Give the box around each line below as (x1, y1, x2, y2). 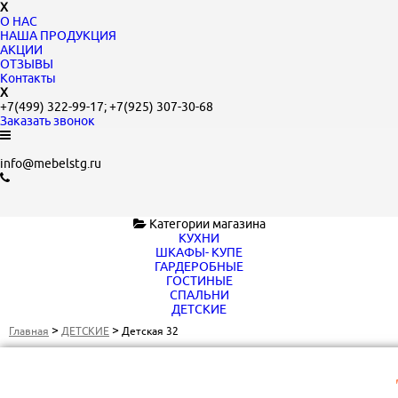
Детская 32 (122, 324, 179, 338)
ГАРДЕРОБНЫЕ (155, 259, 243, 274)
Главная (9, 324, 49, 338)
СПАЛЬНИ (169, 288, 229, 302)
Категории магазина (146, 217, 266, 231)
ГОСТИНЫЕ (165, 274, 233, 288)
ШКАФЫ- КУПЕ (155, 245, 243, 259)
